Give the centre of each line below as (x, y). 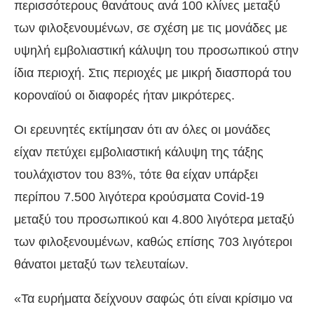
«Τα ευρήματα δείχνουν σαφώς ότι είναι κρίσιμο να (153, 299)
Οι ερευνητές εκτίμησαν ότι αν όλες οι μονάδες (142, 130)
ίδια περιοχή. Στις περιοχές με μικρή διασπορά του (153, 73)
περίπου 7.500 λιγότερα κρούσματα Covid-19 (139, 197)
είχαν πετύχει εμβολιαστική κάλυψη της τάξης (139, 152)
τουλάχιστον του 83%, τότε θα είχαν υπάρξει (136, 175)
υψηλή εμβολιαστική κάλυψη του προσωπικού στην (156, 51)
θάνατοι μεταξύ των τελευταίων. (101, 265)
